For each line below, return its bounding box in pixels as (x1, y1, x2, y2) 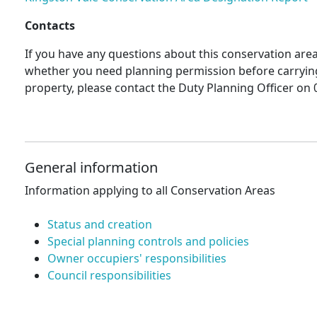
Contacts (24, 18, 75, 34)
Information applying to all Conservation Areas (24, 183, 275, 199)
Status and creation (47, 217, 152, 233)
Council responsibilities (47, 267, 171, 284)
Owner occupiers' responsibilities (47, 250, 226, 267)
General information (24, 158, 158, 178)
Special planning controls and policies (47, 234, 249, 250)
